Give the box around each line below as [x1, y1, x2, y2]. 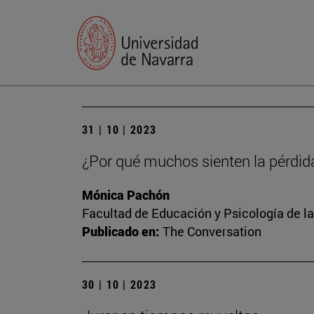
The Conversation [163, 223, 261, 240]
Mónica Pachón [82, 186, 170, 204]
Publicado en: [82, 223, 159, 240]
